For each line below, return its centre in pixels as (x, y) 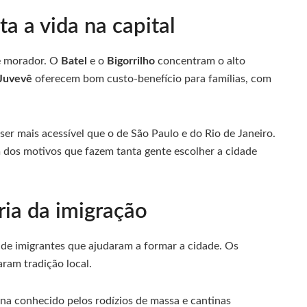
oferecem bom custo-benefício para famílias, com (152, 78)
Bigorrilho (131, 61)
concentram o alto (200, 61)
